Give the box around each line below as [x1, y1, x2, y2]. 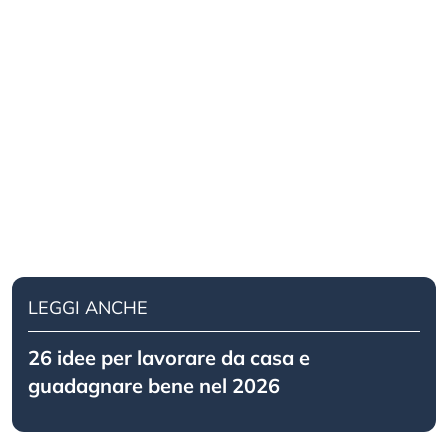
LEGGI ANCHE [28, 296, 148, 320]
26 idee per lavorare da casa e [28, 345, 310, 371]
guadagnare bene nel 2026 [28, 373, 280, 399]
